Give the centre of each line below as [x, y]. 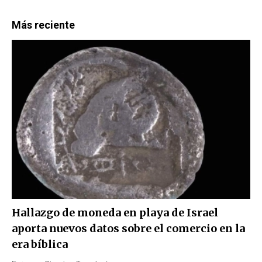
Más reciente [43, 25]
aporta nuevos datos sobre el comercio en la [128, 228]
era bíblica [40, 244]
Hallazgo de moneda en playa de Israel [115, 212]
